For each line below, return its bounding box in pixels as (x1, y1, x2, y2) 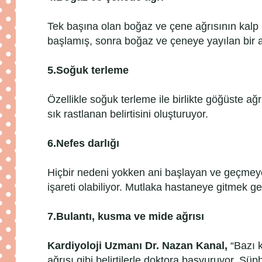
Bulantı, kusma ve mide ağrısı (56, 210, 204, 222)
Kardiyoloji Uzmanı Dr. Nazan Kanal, (47, 239, 230, 251)
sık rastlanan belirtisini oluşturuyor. (47, 108, 208, 120)
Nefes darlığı (56, 137, 119, 149)
